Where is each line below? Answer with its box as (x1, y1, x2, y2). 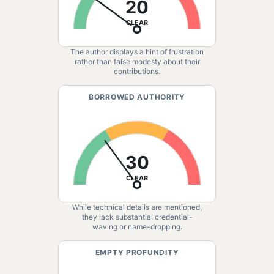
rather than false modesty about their (74, 57, 200, 66)
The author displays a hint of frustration (70, 47, 204, 56)
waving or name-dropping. (92, 222, 182, 231)
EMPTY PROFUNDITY (95, 248, 179, 257)
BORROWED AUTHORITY (89, 92, 185, 102)
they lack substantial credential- (81, 212, 193, 221)
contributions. (114, 67, 160, 76)
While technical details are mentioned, (72, 202, 202, 212)
